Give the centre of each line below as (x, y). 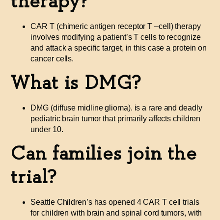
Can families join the (104, 154)
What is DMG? (76, 83)
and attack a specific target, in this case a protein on (119, 48)
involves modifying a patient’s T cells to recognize (116, 37)
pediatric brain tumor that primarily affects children (116, 119)
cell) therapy (179, 26)
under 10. (47, 129)
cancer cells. (52, 58)
